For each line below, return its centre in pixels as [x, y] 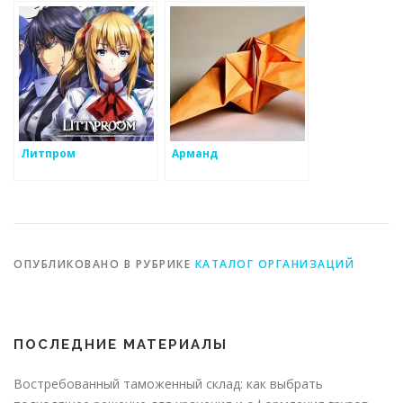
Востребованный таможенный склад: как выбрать [168, 384]
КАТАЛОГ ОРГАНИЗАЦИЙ [274, 264]
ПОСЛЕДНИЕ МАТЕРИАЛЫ [121, 345]
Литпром [48, 153]
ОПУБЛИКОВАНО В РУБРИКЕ [104, 264]
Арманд [195, 153]
